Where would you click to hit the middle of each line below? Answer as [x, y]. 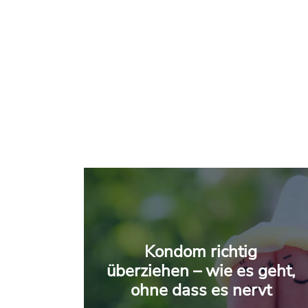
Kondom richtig [201, 252]
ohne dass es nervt [201, 290]
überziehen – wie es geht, [201, 271]
